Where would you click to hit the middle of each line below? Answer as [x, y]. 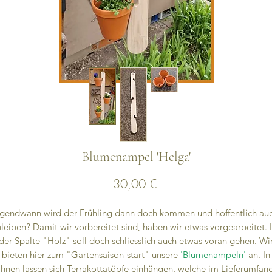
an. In [258, 255]
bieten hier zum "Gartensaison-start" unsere [91, 255]
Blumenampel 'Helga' [136, 157]
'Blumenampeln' [213, 255]
